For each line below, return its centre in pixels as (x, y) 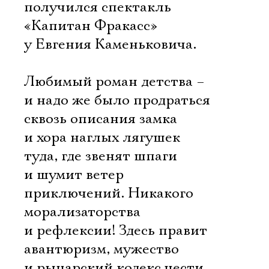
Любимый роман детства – (114, 82)
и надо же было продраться (117, 100)
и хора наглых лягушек (102, 138)
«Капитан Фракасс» (91, 26)
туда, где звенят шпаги (101, 156)
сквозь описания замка (101, 119)
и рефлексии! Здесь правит (116, 231)
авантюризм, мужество (101, 249)
